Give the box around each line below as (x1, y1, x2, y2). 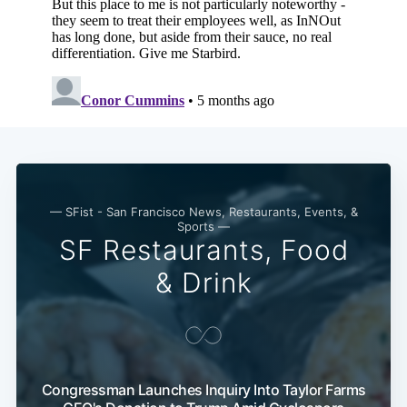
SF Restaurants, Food (58, 233, 349, 267)
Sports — (177, 219, 230, 234)
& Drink (154, 266, 253, 300)
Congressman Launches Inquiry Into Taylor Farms (41, 381, 366, 400)
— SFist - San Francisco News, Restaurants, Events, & (49, 204, 358, 220)
